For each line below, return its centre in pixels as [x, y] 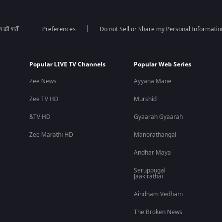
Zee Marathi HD [51, 135]
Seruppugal [149, 170]
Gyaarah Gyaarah [158, 117]
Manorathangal [155, 135]
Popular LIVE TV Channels [67, 64]
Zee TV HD [44, 99]
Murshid [145, 99]
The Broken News [158, 212]
